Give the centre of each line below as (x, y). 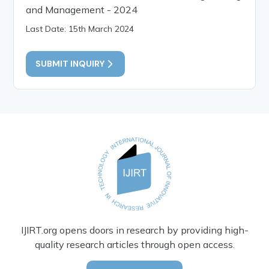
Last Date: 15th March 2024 (80, 29)
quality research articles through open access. (134, 244)
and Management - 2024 (82, 9)
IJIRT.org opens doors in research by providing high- (134, 230)
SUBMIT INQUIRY (70, 63)
